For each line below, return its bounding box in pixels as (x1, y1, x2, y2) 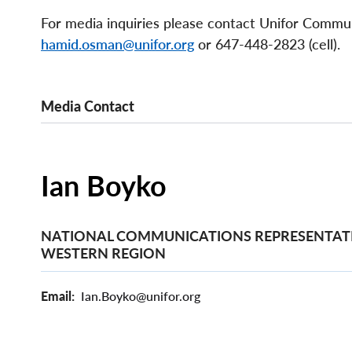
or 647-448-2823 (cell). (194, 35, 344, 53)
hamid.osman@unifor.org (41, 35, 194, 53)
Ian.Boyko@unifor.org (81, 288, 200, 303)
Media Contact (41, 97, 134, 115)
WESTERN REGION (41, 244, 166, 262)
